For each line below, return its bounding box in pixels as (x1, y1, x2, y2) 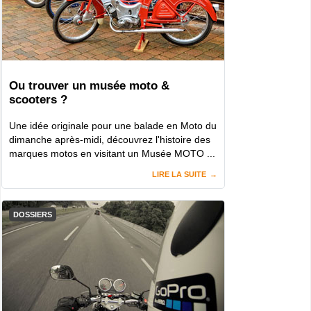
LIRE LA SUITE (152, 169, 206, 178)
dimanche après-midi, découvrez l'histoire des (9, 133, 210, 145)
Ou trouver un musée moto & (9, 78, 169, 92)
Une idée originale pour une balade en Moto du (9, 119, 217, 131)
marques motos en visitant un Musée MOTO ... (9, 147, 215, 159)
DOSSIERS (13, 210, 52, 219)
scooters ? (9, 92, 67, 106)
